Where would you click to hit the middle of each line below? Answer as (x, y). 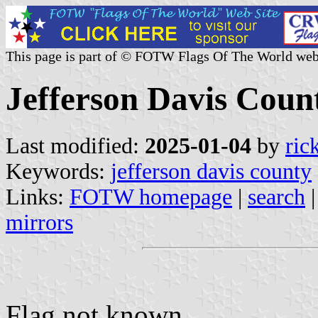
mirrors (39, 222)
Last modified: (75, 146)
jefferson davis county (211, 171)
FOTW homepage (151, 197)
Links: (38, 197)
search (276, 197)
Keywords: (58, 171)
